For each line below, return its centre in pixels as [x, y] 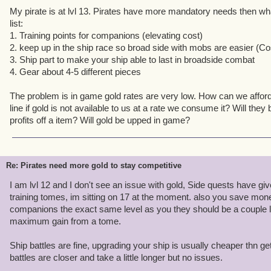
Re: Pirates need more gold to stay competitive [94, 165]
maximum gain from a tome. [65, 221]
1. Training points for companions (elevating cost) [106, 35]
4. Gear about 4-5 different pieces [75, 72]
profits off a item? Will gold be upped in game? [100, 120]
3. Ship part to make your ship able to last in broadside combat [132, 60]
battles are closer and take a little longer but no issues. [116, 257]
